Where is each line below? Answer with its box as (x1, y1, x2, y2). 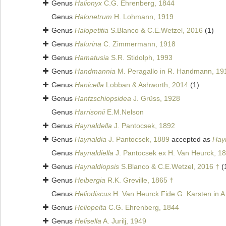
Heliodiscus (75, 190, 111, 198)
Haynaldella (75, 122, 112, 130)
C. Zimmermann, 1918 (101, 40, 176, 48)
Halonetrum (75, 13, 112, 21)
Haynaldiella (75, 149, 114, 157)
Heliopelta (75, 203, 106, 212)
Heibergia (75, 176, 105, 185)
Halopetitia (75, 26, 108, 35)
